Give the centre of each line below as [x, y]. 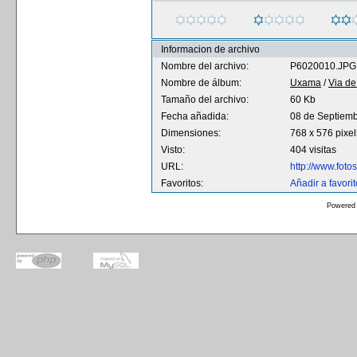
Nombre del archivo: [205, 66]
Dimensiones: [191, 133]
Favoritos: [182, 183]
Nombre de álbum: [201, 83]
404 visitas [313, 150]
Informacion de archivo [210, 49]
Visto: [173, 150]
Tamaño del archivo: [205, 100]
